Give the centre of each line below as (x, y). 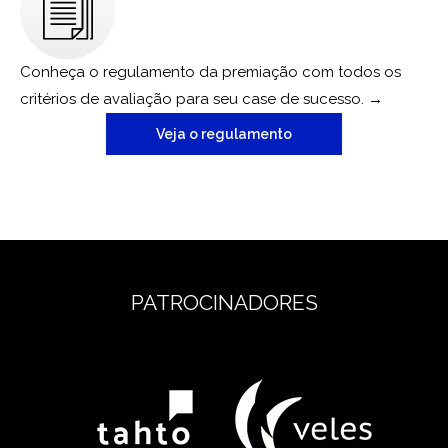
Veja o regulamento (224, 134)
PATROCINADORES (224, 303)
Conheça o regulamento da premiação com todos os (210, 72)
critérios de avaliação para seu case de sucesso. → (201, 99)
